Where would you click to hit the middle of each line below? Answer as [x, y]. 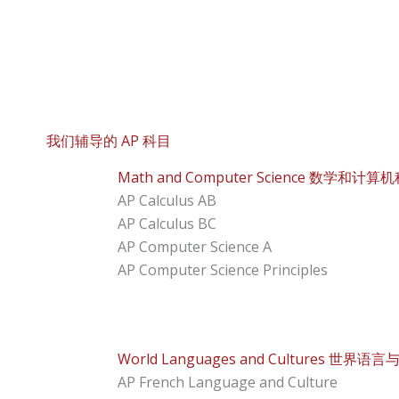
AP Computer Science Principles [223, 270]
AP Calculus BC [167, 224]
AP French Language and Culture [228, 383]
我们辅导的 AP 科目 [109, 141]
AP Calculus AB [167, 201]
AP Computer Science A [195, 247]
